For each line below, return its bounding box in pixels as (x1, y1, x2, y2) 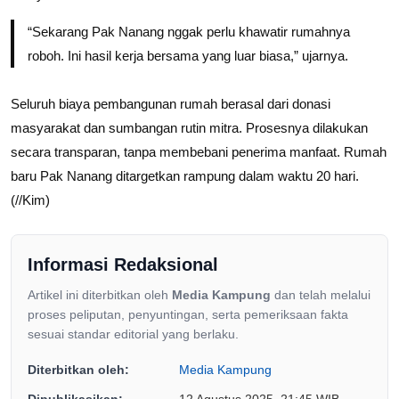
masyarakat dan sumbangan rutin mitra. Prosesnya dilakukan (11, 119, 368, 135)
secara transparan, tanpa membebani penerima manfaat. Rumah (11, 143, 387, 159)
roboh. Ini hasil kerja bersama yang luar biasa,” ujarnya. (27, 48, 348, 64)
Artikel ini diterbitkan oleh (28, 287, 172, 302)
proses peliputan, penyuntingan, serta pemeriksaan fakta (28, 306, 348, 322)
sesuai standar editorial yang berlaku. (28, 326, 239, 341)
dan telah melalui (271, 287, 370, 302)
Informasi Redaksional (28, 254, 218, 274)
